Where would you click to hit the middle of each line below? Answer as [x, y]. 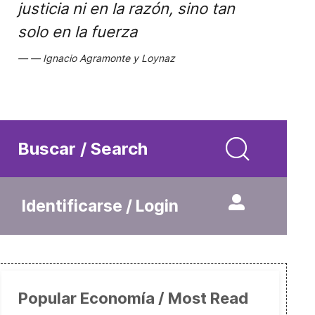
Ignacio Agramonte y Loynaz [109, 58]
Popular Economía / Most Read [133, 298]
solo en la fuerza [77, 32]
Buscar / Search [82, 149]
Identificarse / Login [100, 206]
